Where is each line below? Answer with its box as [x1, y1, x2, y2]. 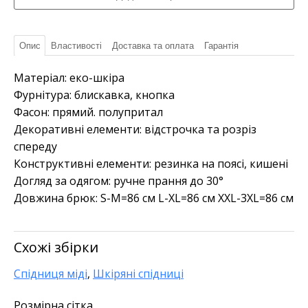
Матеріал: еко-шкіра [14, 70, 124, 85]
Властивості [50, 41, 102, 51]
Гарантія [203, 41, 239, 51]
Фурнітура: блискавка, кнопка [14, 87, 175, 102]
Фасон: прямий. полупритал [14, 104, 163, 120]
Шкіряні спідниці [93, 266, 184, 281]
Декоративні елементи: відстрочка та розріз [14, 122, 256, 137]
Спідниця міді [14, 266, 87, 281]
